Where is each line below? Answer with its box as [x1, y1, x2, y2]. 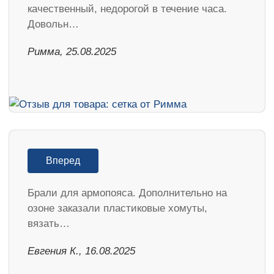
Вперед [46, 155, 80, 166]
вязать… [28, 218, 70, 229]
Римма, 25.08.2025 [28, 46, 116, 58]
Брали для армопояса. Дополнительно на [28, 187, 227, 199]
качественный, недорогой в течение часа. [28, 3, 227, 15]
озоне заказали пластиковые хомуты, [28, 202, 207, 214]
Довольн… [28, 18, 79, 31]
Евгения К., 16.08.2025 [28, 245, 135, 257]
